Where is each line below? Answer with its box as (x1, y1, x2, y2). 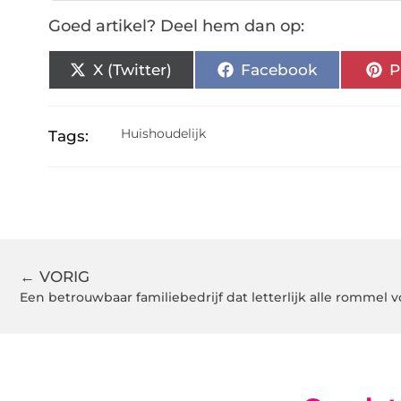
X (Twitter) (93, 60, 173, 79)
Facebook (240, 60, 317, 79)
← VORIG (20, 268, 90, 286)
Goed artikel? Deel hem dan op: (47, 16, 304, 37)
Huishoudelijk (121, 125, 207, 142)
